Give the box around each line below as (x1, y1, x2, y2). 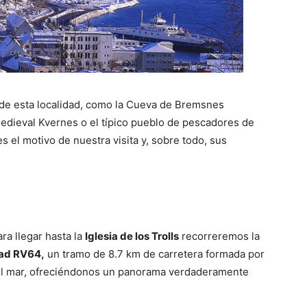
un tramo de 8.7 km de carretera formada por (45, 247, 265, 260)
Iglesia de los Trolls (85, 230, 179, 243)
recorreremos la (179, 230, 260, 243)
